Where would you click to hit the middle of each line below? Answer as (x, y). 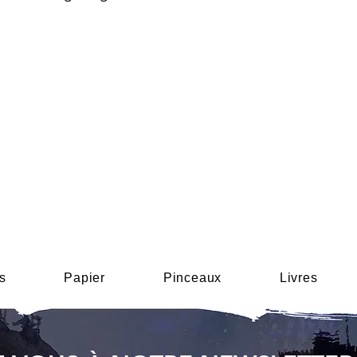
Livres (298, 278)
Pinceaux (192, 278)
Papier (85, 278)
